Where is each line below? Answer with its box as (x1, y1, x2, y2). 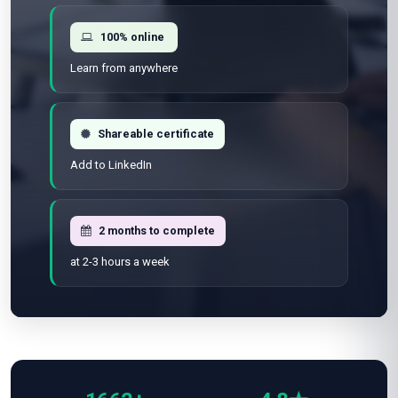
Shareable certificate (98, 127, 214, 140)
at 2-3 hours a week (70, 255, 170, 268)
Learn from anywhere (70, 61, 178, 75)
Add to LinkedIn (70, 158, 152, 171)
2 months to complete (99, 224, 215, 237)
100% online (100, 30, 164, 44)
